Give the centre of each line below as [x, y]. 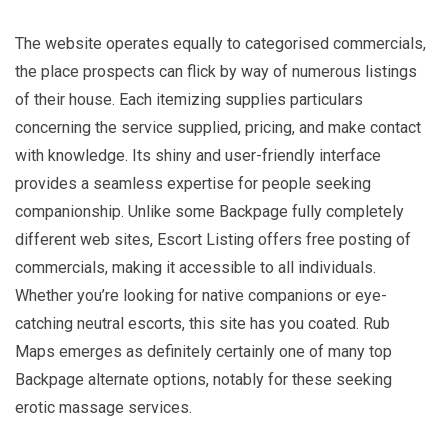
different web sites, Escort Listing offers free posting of [213, 239]
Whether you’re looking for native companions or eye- [201, 295]
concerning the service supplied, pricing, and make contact [218, 127]
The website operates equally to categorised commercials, [220, 43]
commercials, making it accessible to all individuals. [195, 267]
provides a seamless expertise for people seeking [193, 183]
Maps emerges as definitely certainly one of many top [203, 351]
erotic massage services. [103, 407]
